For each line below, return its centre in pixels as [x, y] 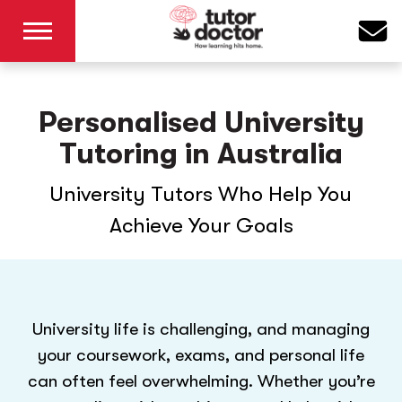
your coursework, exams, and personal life [201, 355]
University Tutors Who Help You [201, 194]
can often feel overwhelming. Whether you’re [201, 381]
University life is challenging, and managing [201, 329]
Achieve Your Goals [201, 225]
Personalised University [201, 122]
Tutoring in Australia [201, 153]
